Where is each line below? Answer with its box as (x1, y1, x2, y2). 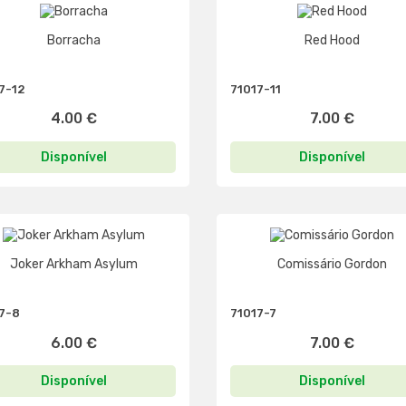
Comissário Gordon (277, 256, 387, 273)
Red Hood (304, 32, 360, 48)
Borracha (47, 32, 101, 48)
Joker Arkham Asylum (10, 256, 138, 273)
